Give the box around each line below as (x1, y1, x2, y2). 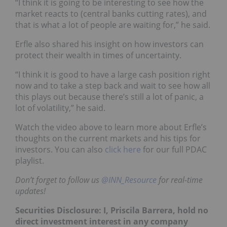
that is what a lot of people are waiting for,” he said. (15, 19, 210, 31)
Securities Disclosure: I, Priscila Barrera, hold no (15, 205, 208, 216)
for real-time (157, 174, 203, 186)
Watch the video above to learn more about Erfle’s (15, 122, 207, 133)
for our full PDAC (141, 144, 207, 156)
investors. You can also (15, 144, 105, 156)
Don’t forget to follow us (15, 174, 101, 186)
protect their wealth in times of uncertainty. (15, 50, 181, 61)
